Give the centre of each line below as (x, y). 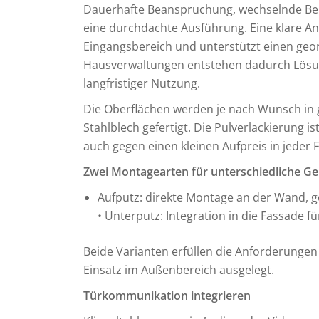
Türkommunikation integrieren (167, 296)
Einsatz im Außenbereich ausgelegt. (179, 270)
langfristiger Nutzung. (142, 83)
